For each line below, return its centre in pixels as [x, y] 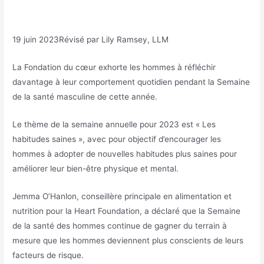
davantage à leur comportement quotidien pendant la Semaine [131, 82]
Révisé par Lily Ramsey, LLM [114, 40]
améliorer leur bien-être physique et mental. [96, 169]
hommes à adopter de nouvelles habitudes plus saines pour [125, 154]
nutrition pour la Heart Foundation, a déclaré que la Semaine [127, 211]
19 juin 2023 [36, 40]
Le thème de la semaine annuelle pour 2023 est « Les [114, 124]
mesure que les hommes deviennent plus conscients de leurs [128, 240]
